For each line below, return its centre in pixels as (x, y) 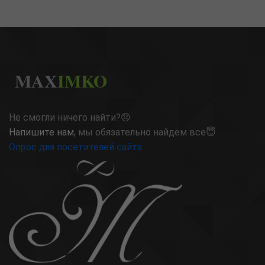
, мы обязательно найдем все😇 (145, 132)
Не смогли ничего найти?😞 (70, 117)
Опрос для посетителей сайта (75, 147)
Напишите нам (41, 132)
